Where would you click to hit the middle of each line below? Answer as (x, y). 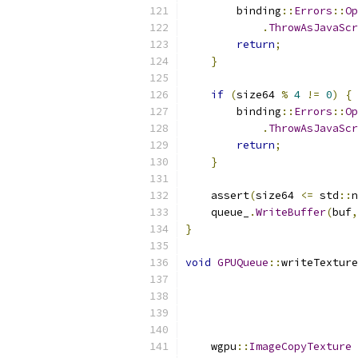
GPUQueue (243, 263)
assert (217, 195)
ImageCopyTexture (300, 346)
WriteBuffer (291, 212)
